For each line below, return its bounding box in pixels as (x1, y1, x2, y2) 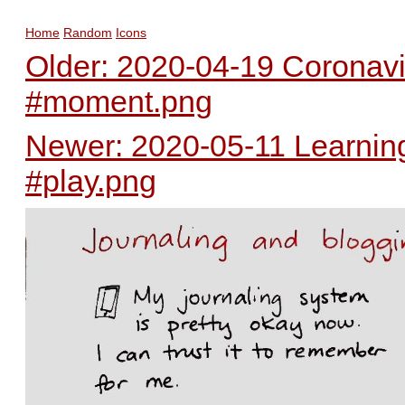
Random (63, 25, 112, 40)
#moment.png (25, 84, 212, 118)
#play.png (25, 164, 156, 198)
